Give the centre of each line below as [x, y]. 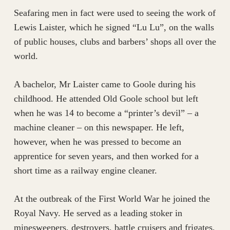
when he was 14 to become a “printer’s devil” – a [106, 113]
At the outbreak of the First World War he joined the [112, 199]
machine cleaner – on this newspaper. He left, [99, 128]
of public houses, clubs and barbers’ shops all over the [115, 42]
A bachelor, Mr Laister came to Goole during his [104, 84]
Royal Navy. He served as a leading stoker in [98, 213]
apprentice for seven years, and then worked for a [106, 156]
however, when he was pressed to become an [97, 142]
